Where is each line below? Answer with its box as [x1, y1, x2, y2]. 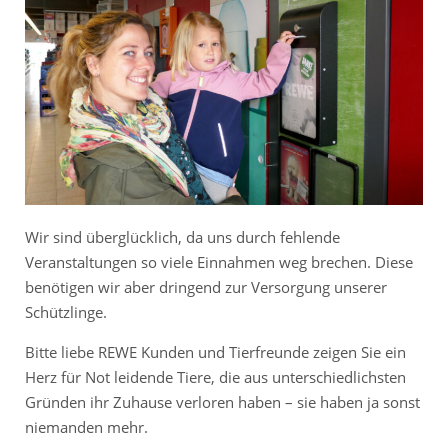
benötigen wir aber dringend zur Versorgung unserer [25, 276, 387, 297]
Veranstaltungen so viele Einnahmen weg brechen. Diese [25, 251, 413, 272]
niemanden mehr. [25, 416, 148, 437]
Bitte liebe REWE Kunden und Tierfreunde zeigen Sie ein [25, 341, 406, 362]
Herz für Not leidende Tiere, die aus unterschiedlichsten [25, 366, 406, 387]
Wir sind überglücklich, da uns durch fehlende [25, 226, 340, 247]
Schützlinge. [25, 301, 107, 322]
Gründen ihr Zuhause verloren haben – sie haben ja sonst [25, 391, 420, 412]
